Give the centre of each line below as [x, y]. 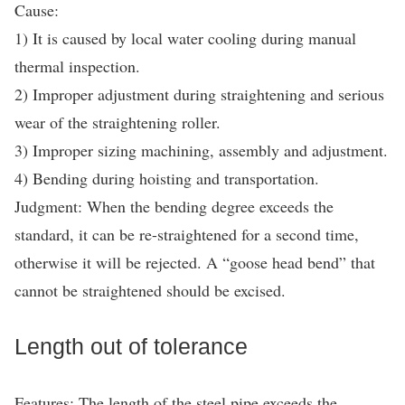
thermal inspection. [77, 66]
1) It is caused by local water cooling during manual [185, 38]
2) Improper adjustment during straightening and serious [199, 94]
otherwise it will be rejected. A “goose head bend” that [195, 262]
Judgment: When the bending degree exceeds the [174, 206]
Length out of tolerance [131, 346]
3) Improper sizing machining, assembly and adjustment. [201, 150]
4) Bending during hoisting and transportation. [167, 178]
